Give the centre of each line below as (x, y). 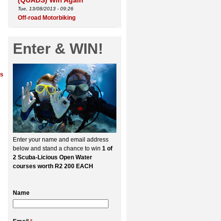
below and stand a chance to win (57, 148)
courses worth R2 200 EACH (53, 166)
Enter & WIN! (58, 49)
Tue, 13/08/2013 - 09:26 (46, 9)
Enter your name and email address (61, 140)
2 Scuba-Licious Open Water (53, 157)
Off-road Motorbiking (47, 18)
